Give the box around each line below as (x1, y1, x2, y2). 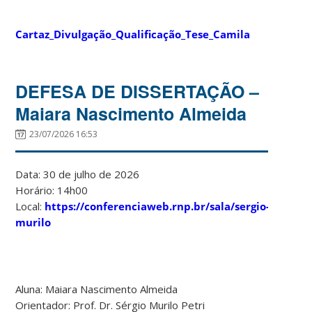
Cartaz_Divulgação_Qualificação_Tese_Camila (15, 26, 251, 41)
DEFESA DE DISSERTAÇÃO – (15, 78, 260, 104)
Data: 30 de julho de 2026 (15, 166, 140, 181)
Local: (15, 198, 45, 213)
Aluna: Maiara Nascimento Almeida (15, 281, 178, 296)
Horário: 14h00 (15, 182, 88, 197)
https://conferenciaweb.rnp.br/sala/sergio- (45, 198, 270, 213)
